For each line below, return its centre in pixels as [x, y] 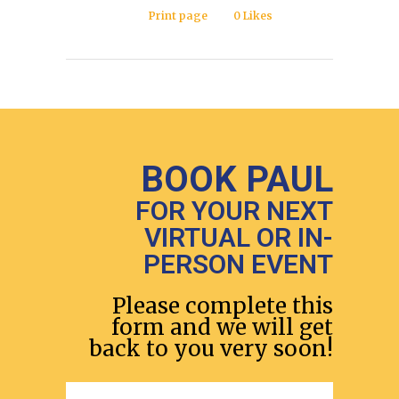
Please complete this [223, 306]
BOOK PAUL [237, 179]
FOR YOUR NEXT [234, 211]
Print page [178, 16]
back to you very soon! [211, 349]
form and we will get [222, 327]
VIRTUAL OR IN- [239, 237]
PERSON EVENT [238, 264]
